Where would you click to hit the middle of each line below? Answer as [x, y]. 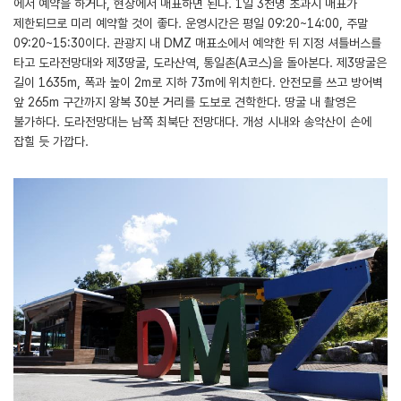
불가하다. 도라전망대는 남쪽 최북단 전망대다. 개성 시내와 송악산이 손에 [192, 121]
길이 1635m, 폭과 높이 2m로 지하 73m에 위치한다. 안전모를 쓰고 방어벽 [198, 82]
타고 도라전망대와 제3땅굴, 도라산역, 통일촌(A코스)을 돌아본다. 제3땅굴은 [200, 62]
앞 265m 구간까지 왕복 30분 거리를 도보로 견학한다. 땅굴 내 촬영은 [185, 102]
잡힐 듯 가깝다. [51, 141]
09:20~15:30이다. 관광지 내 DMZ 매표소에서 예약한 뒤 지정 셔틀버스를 [197, 43]
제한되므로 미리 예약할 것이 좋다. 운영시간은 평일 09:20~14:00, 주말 [191, 23]
